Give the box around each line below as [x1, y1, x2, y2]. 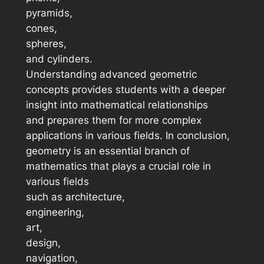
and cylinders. [25, 53, 93, 65]
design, [25, 237, 61, 249]
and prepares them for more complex [25, 114, 202, 127]
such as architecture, [25, 191, 125, 203]
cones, [25, 22, 57, 35]
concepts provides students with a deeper [25, 84, 226, 96]
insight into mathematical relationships [25, 99, 208, 111]
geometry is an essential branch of [25, 145, 190, 157]
